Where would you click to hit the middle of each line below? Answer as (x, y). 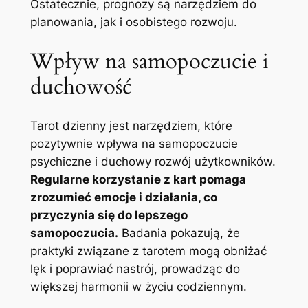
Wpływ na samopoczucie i (149, 61)
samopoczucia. (74, 233)
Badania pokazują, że (179, 233)
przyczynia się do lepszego (109, 216)
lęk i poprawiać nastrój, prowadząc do (135, 269)
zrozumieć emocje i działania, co (123, 198)
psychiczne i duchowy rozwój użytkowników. (153, 162)
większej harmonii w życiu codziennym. (138, 287)
